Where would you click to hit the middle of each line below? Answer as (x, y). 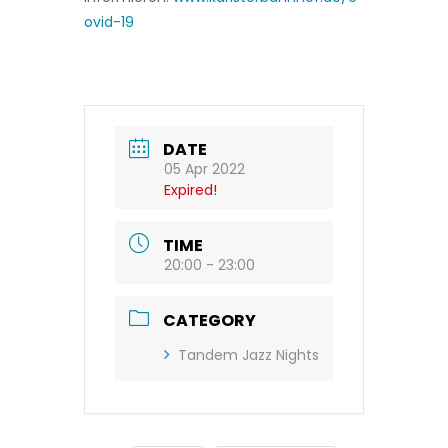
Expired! (190, 190)
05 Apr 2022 (204, 169)
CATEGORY (209, 321)
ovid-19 (109, 21)
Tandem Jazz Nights (248, 355)
